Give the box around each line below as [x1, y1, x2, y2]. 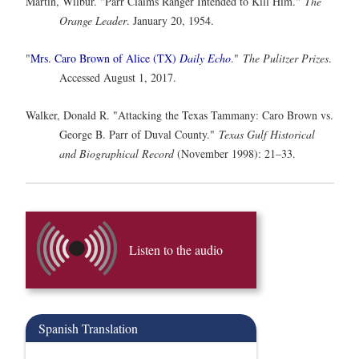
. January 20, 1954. [127, 12, 214, 28]
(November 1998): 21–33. [174, 146, 296, 162]
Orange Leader [59, 12, 127, 28]
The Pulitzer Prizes [243, 50, 329, 66]
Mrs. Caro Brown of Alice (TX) [30, 50, 179, 66]
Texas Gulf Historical [219, 127, 315, 143]
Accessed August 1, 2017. [59, 69, 176, 85]
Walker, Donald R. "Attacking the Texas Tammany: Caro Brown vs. [26, 107, 333, 123]
